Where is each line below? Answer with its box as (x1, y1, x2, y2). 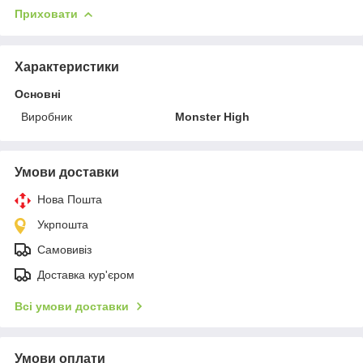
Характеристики (15, 59, 119, 74)
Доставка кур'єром (37, 267, 135, 281)
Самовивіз (37, 242, 92, 256)
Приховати (15, 6, 78, 20)
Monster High (175, 109, 250, 123)
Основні (15, 87, 61, 100)
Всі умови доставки (15, 299, 129, 313)
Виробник (21, 109, 72, 123)
